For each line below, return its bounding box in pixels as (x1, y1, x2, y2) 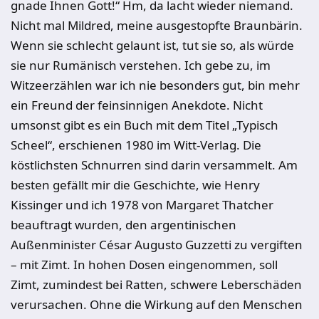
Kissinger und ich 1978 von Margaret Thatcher (11, 197, 273, 213)
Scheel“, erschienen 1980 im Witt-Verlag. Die (11, 137, 261, 153)
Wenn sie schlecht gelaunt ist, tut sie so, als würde (11, 37, 294, 53)
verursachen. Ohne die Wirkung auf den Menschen (11, 296, 303, 313)
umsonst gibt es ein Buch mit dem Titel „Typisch (11, 117, 278, 133)
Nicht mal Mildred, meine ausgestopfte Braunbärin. (11, 17, 303, 33)
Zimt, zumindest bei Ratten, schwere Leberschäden (11, 276, 302, 293)
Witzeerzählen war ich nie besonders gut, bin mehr (11, 77, 300, 93)
